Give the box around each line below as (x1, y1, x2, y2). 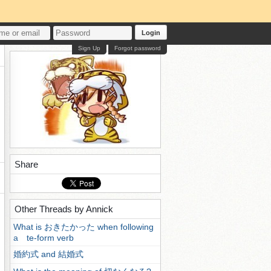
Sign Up (78, 45, 100, 51)
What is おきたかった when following (13, 222, 154, 232)
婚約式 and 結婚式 (13, 249, 83, 259)
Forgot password (114, 45, 161, 51)
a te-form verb (13, 233, 74, 243)
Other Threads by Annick (15, 204, 113, 214)
